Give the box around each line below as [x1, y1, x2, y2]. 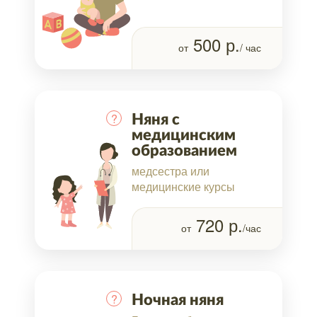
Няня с [132, 111, 180, 127]
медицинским [132, 127, 236, 143]
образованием [132, 142, 237, 158]
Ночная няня [132, 292, 224, 308]
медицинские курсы [132, 178, 235, 195]
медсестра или [132, 162, 209, 179]
